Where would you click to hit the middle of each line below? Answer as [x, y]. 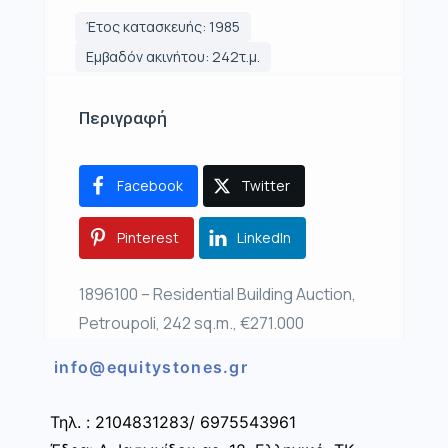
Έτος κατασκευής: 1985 [163, 27]
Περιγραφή [123, 118]
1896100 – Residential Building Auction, [217, 294]
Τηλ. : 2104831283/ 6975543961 [173, 422]
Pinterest [148, 238]
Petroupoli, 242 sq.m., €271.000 [191, 323]
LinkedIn [264, 238]
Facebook [150, 186]
